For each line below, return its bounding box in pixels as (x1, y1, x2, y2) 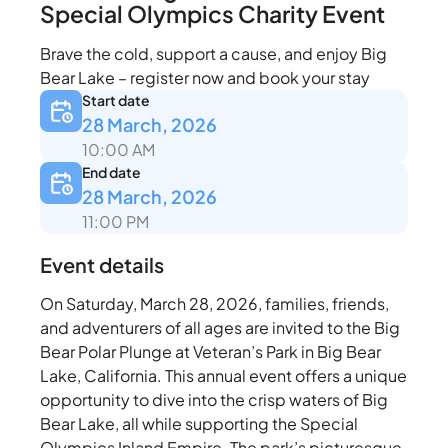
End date (81, 163, 141, 182)
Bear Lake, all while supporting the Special (40, 413, 358, 435)
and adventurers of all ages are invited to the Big (40, 317, 400, 339)
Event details (40, 252, 164, 278)
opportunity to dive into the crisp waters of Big (40, 389, 388, 411)
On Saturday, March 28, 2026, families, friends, (40, 293, 389, 315)
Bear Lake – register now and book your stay (40, 67, 370, 89)
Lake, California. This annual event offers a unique (40, 365, 407, 387)
